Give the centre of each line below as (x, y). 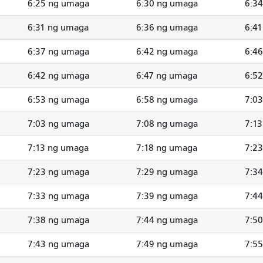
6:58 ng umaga (167, 100)
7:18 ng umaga (167, 148)
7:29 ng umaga (167, 172)
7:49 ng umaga (167, 244)
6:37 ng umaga (58, 51)
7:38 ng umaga (58, 220)
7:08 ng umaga (167, 124)
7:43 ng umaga (58, 244)
